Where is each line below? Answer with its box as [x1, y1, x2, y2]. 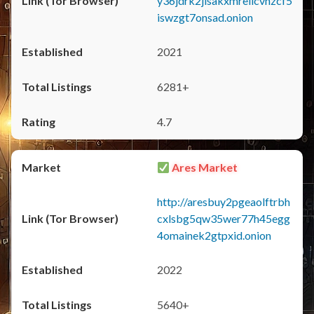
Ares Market [170, 161, 238, 174]
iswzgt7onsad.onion [157, 11, 253, 24]
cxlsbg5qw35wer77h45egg [157, 212, 290, 225]
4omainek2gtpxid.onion [157, 228, 271, 242]
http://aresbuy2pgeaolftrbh [157, 195, 290, 208]
